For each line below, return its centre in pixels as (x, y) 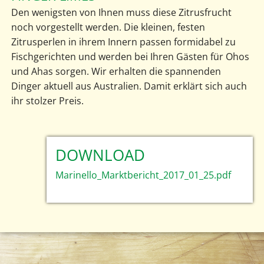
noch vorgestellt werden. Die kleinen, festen (108, 27)
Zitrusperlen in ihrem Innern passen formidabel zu (123, 42)
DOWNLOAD (100, 155)
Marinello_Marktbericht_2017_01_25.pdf (143, 175)
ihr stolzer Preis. (47, 100)
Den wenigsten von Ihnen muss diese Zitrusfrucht (121, 12)
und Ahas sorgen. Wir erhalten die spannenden (116, 71)
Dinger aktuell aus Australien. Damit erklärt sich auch (129, 86)
